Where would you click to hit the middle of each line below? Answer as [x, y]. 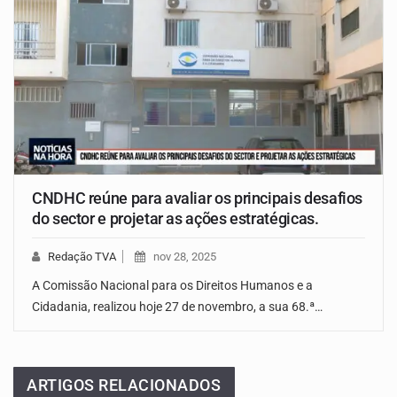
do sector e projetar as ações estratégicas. [175, 219]
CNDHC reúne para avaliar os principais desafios [198, 198]
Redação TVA [82, 257]
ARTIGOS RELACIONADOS [124, 385]
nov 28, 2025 [185, 257]
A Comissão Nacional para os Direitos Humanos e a [172, 286]
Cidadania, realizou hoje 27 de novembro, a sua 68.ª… [177, 307]
